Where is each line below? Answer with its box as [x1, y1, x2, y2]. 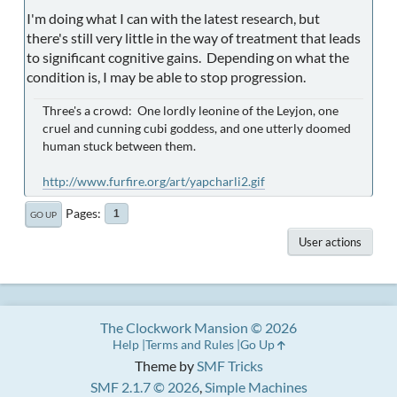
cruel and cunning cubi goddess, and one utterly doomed [43, 121, 351, 136]
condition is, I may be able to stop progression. [27, 68, 306, 86]
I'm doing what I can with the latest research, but [27, 10, 320, 27]
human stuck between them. [43, 138, 196, 154]
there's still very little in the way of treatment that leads [27, 29, 361, 47]
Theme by [134, 357, 197, 375]
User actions [299, 235, 362, 250]
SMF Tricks [196, 357, 263, 375]
